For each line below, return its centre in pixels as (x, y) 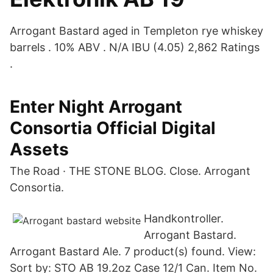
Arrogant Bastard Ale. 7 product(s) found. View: (133, 251)
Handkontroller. (184, 218)
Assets (39, 149)
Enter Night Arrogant (96, 107)
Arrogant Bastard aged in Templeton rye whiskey (136, 31)
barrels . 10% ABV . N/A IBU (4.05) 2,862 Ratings (135, 47)
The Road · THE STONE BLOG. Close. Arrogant (130, 171)
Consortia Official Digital (113, 128)
